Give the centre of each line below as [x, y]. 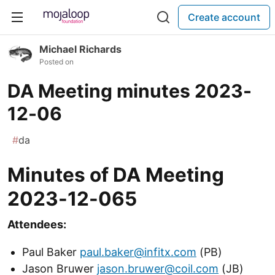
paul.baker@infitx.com [138, 252]
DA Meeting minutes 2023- [130, 91]
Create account [224, 17]
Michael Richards [80, 49]
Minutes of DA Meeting [116, 175]
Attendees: [37, 224]
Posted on [56, 62]
